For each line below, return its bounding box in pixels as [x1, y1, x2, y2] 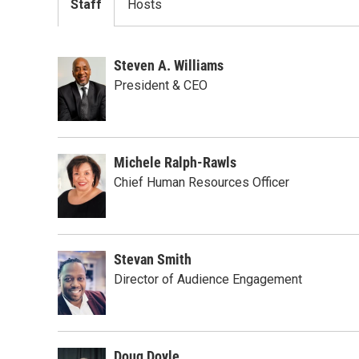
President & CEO [114, 78, 208, 93]
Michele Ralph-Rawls [114, 154, 236, 171]
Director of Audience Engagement [114, 272, 302, 287]
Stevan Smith [114, 251, 192, 268]
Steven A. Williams [114, 57, 224, 74]
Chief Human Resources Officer [114, 175, 289, 190]
